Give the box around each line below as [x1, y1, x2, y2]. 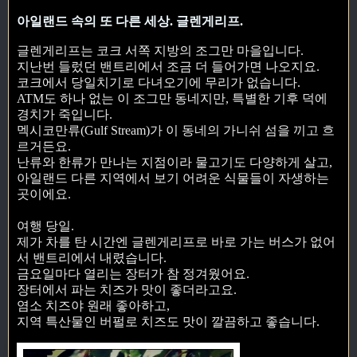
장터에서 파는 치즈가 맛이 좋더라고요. [17, 282, 237, 296]
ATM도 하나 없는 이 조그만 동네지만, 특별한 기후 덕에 [17, 91, 328, 105]
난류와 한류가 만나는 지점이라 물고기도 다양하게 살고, [17, 155, 332, 169]
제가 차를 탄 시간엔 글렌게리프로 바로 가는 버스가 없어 [17, 234, 335, 249]
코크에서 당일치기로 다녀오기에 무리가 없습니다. [17, 75, 300, 89]
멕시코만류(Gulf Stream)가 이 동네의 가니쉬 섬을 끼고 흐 [17, 123, 335, 137]
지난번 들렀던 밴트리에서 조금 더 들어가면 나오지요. [17, 59, 320, 73]
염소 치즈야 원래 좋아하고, [17, 298, 170, 312]
